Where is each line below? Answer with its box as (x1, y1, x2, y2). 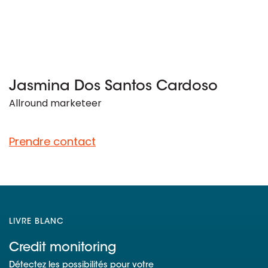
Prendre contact (9, 133, 96, 149)
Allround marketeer (9, 96, 102, 110)
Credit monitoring (9, 241, 116, 254)
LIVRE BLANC (9, 217, 64, 226)
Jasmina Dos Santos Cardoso (9, 79, 218, 94)
